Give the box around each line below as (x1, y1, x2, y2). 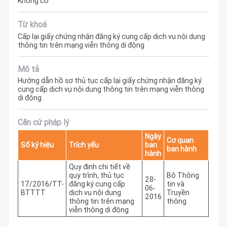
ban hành (166, 144, 197, 154)
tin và (166, 179, 184, 188)
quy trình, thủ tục (68, 170, 124, 180)
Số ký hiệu (20, 140, 54, 149)
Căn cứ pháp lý (18, 117, 69, 127)
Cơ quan (166, 135, 194, 145)
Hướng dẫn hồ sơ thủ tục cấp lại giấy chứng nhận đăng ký (18, 76, 202, 86)
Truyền (166, 187, 190, 197)
